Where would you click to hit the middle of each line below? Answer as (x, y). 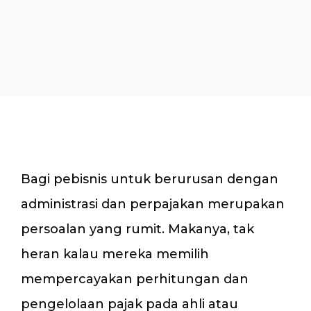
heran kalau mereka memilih (115, 254)
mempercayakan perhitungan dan (135, 279)
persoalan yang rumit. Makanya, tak (137, 229)
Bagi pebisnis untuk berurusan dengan (150, 179)
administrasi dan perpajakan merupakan (153, 204)
